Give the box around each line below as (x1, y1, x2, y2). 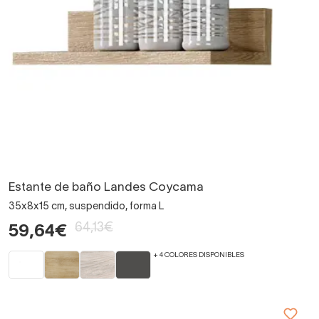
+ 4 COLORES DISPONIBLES (153, 251, 244, 258)
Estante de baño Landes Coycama (9, 182, 204, 193)
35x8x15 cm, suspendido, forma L (9, 202, 164, 211)
